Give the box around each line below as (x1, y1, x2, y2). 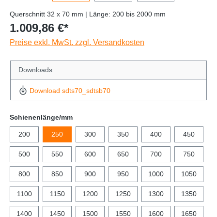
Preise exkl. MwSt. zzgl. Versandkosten (10, 38, 144, 47)
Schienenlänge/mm (10, 113, 73, 121)
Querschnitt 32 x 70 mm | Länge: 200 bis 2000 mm (10, 10, 166, 18)
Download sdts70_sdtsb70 (30, 86, 111, 94)
